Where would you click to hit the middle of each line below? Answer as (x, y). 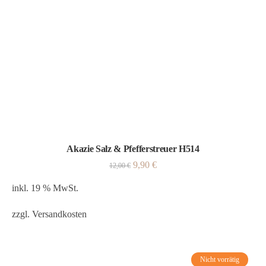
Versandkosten (59, 214)
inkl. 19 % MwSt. (45, 188)
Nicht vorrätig (220, 259)
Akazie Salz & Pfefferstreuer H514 (133, 149)
